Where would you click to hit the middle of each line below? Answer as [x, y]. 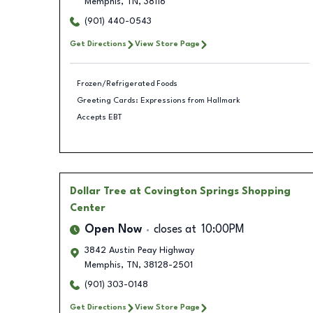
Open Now [113, 230]
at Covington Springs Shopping [210, 191]
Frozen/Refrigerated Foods [127, 83]
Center [87, 208]
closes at [175, 230]
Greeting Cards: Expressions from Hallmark [159, 100]
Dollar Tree [98, 191]
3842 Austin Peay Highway [139, 250]
